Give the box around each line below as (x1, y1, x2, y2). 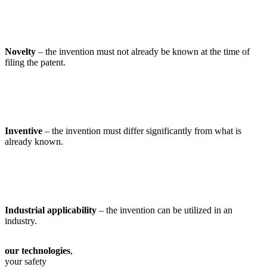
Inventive (5, 125, 42, 136)
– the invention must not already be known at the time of (36, 46, 250, 57)
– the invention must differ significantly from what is (42, 125, 241, 136)
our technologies (5, 245, 70, 256)
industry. (5, 215, 37, 226)
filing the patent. (5, 57, 66, 67)
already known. (5, 136, 63, 147)
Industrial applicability (5, 204, 97, 215)
